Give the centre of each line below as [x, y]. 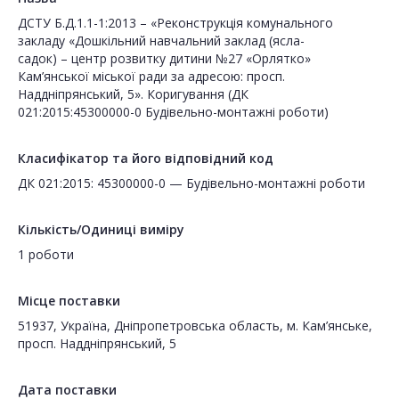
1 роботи [46, 255]
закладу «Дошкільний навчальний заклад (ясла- [161, 41]
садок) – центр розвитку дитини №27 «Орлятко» [164, 59]
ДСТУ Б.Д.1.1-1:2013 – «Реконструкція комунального [175, 23]
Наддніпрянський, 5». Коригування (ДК [133, 94]
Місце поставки [69, 301]
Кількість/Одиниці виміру [101, 230]
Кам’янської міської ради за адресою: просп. [151, 77]
